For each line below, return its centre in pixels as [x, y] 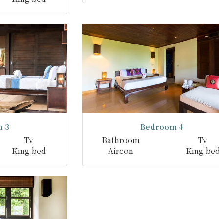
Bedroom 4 [162, 126]
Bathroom [120, 140]
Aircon [120, 151]
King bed [29, 151]
